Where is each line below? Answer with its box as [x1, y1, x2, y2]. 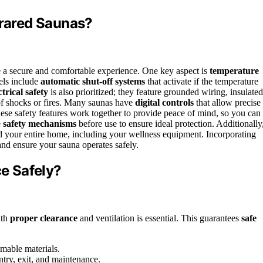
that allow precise [194, 97, 261, 107]
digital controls [135, 97, 194, 107]
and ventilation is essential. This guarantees [77, 213, 241, 223]
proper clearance [10, 213, 77, 223]
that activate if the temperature [145, 76, 258, 86]
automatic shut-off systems [41, 76, 145, 86]
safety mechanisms [3, 118, 76, 129]
